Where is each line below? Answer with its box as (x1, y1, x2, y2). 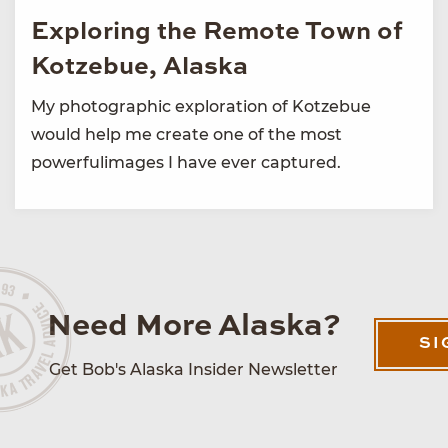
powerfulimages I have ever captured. (31, 152, 341, 172)
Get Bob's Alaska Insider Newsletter (49, 359, 338, 379)
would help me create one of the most (31, 124, 342, 144)
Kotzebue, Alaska (31, 54, 248, 80)
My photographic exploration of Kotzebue (31, 96, 371, 116)
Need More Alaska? (46, 310, 341, 342)
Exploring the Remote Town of (31, 19, 402, 45)
